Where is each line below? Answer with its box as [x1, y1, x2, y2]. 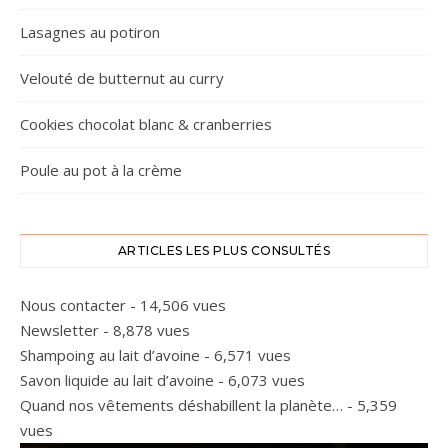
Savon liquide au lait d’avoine [20, 370, 214, 390]
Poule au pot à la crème [20, 160, 182, 180]
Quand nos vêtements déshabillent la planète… [20, 395, 343, 415]
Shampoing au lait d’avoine [20, 345, 200, 365]
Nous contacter [20, 295, 126, 315]
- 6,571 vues [200, 345, 291, 365]
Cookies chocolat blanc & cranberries [20, 114, 272, 134]
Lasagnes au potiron [20, 22, 160, 42]
